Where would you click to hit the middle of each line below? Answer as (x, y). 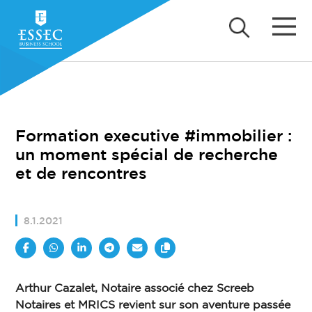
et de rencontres (81, 173)
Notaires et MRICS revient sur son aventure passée (153, 305)
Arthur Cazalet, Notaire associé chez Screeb (135, 288)
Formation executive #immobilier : (154, 135)
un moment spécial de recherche (147, 154)
